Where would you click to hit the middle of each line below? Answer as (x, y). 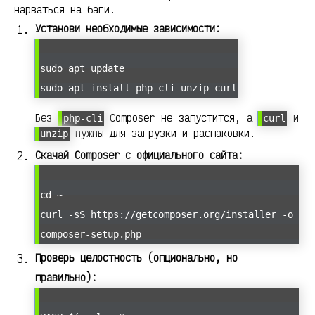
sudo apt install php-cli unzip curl (139, 88)
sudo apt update (82, 69)
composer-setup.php (91, 234)
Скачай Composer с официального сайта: (139, 155)
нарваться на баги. (65, 10)
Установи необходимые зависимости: (128, 29)
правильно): (66, 278)
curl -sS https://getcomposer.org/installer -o (167, 215)
